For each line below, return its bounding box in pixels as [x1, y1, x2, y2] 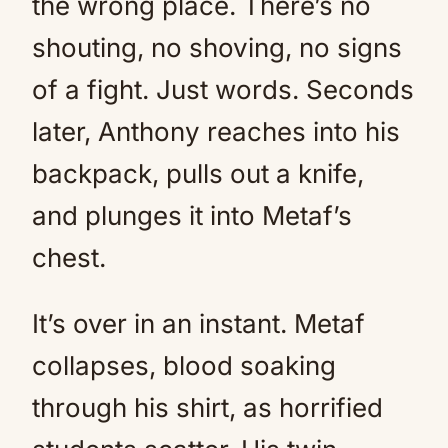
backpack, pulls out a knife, [32, 157, 364, 189]
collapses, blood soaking [32, 349, 336, 381]
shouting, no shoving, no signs [32, 31, 402, 63]
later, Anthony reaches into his [32, 115, 400, 147]
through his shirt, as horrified [32, 391, 383, 423]
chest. [32, 241, 106, 273]
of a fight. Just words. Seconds [32, 73, 414, 105]
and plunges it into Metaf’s [32, 199, 352, 231]
